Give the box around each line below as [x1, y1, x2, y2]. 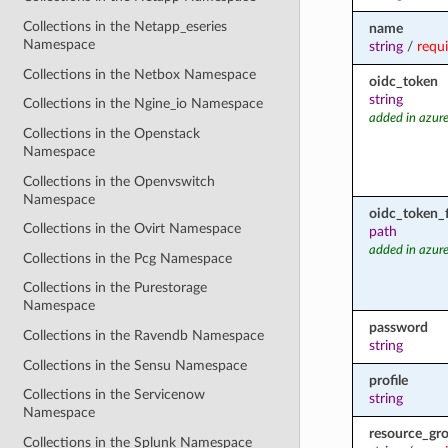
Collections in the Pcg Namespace [23, 250, 233, 266]
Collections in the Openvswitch [23, 173, 216, 189]
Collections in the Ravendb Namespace [23, 328, 265, 343]
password [368, 319, 428, 335]
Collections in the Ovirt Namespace [23, 221, 242, 237]
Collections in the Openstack [23, 125, 201, 141]
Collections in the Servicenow [23, 387, 206, 403]
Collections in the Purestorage [23, 280, 208, 296]
